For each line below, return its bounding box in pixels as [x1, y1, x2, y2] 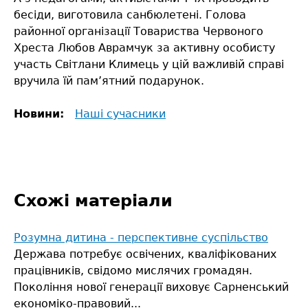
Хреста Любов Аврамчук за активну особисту [14, 41, 275, 55]
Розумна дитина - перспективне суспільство [14, 231, 268, 245]
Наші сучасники [75, 107, 166, 121]
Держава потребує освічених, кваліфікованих [14, 247, 276, 261]
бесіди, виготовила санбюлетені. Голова [14, 8, 246, 22]
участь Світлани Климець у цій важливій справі [14, 58, 284, 71]
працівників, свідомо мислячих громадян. [14, 264, 252, 278]
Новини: [14, 107, 68, 121]
